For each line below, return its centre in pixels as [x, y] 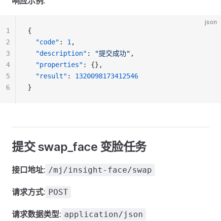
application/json [104, 214]
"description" [61, 53]
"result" [51, 76]
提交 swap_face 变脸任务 [79, 147]
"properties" [59, 65]
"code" [47, 42]
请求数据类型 [36, 214]
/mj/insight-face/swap [100, 170]
